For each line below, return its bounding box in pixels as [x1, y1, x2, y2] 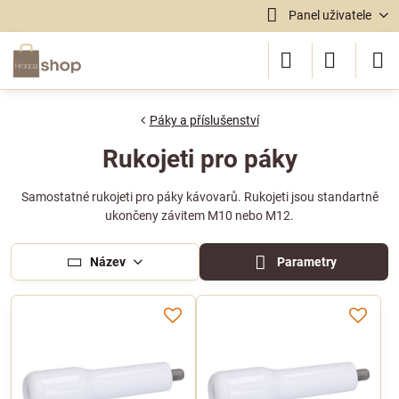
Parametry [274, 255, 338, 269]
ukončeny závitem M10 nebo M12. [105, 208, 294, 223]
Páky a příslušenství [149, 113, 259, 127]
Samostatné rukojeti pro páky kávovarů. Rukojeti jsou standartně [20, 190, 379, 204]
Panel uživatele [288, 8, 371, 22]
